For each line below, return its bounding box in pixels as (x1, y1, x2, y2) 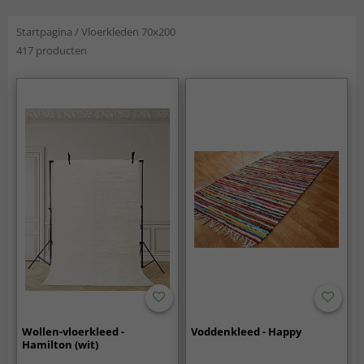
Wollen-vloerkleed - (22, 323, 125, 339)
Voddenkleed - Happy (191, 323, 302, 339)
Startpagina (16, 24, 72, 39)
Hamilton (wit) (22, 336, 99, 352)
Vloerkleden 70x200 (81, 24, 175, 39)
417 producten (16, 43, 87, 58)
